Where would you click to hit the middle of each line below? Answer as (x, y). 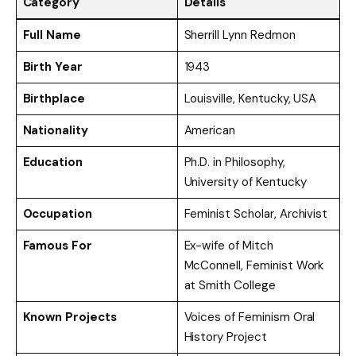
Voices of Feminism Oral (250, 317)
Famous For (58, 246)
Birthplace (54, 99)
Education (53, 163)
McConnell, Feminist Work (254, 266)
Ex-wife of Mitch (228, 246)
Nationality (56, 131)
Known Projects (70, 317)
